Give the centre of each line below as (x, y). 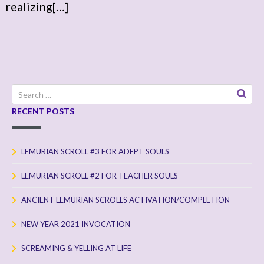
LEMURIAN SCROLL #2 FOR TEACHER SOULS (100, 176)
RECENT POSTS (43, 111)
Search (24, 90)
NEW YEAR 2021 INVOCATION (76, 224)
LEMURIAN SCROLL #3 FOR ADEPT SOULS (95, 152)
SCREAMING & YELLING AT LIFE (76, 248)
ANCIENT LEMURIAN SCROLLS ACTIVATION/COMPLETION (126, 200)
